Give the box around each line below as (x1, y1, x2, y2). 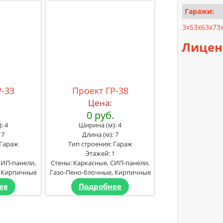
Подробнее (79, 181, 122, 192)
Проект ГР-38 (72, 84, 128, 97)
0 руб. (86, 108, 114, 122)
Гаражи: (185, 6, 214, 16)
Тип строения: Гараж (68, 139, 132, 148)
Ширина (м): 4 (79, 120, 122, 129)
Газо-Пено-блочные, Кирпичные (49, 167, 151, 177)
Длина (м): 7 (82, 129, 118, 139)
